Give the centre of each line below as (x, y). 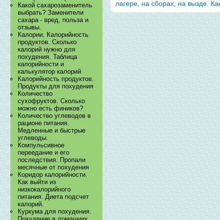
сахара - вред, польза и (53, 20)
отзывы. (30, 27)
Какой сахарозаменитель (55, 5)
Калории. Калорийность (53, 35)
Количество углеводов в (55, 116)
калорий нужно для (47, 50)
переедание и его (44, 153)
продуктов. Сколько (47, 42)
